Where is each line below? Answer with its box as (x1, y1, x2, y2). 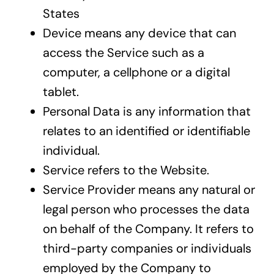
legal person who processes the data (42, 201, 250, 218)
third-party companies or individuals (42, 240, 251, 257)
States (42, 6, 80, 22)
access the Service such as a (42, 45, 204, 61)
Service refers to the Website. (42, 162, 209, 179)
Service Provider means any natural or (42, 182, 255, 198)
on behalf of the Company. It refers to (42, 221, 254, 237)
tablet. (42, 84, 79, 100)
